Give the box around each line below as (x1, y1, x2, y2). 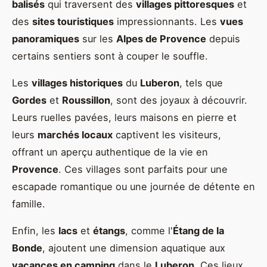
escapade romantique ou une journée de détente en (12, 180, 255, 193)
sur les (79, 32, 116, 45)
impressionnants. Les (114, 15, 220, 27)
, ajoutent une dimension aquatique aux (42, 241, 225, 254)
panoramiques (12, 32, 79, 45)
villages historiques (32, 76, 123, 89)
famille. (12, 197, 45, 210)
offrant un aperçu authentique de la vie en (12, 145, 208, 158)
